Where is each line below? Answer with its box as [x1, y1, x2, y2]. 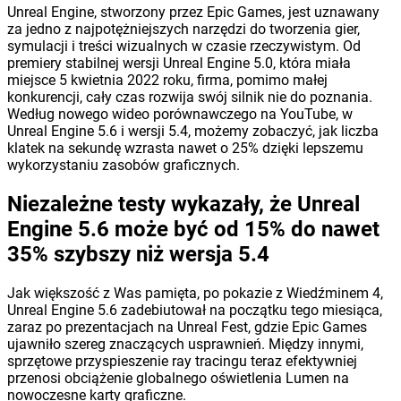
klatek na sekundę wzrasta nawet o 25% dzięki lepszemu [7, 139, 363, 157]
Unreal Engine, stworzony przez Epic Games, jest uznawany [7, 3, 380, 21]
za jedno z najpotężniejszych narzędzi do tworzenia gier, [7, 20, 360, 38]
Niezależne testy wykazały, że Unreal [7, 191, 360, 217]
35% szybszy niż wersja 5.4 [7, 241, 269, 267]
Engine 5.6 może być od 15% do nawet [7, 216, 380, 242]
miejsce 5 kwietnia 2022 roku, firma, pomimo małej [7, 71, 328, 89]
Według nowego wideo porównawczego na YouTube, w [7, 105, 353, 123]
